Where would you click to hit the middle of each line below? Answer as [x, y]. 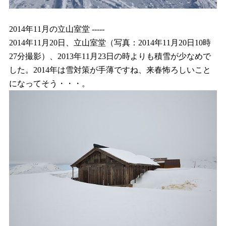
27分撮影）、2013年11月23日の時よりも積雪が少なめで [110, 56]
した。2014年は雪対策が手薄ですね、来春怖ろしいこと [110, 70]
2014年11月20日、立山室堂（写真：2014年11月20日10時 [110, 43]
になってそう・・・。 [49, 84]
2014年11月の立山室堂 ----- [57, 29]
